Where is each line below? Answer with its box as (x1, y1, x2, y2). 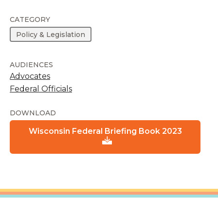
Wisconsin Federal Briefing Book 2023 (28, 127, 182, 136)
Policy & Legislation (16, 30, 86, 39)
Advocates (10, 72, 50, 81)
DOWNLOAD (10, 109, 56, 118)
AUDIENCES (10, 60, 53, 70)
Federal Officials (10, 84, 72, 94)
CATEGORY (10, 15, 50, 24)
